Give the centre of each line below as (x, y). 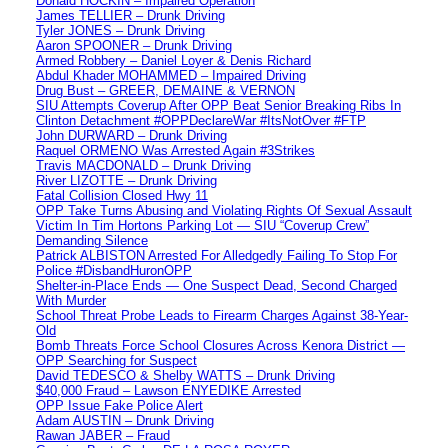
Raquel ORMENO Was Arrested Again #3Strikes (175, 150)
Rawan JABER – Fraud (103, 435)
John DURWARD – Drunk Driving (131, 135)
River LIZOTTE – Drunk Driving (126, 180)
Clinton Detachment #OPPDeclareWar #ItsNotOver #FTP (201, 120)
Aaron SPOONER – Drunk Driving (134, 45)
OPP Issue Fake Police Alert (119, 405)
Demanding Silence (92, 240)
